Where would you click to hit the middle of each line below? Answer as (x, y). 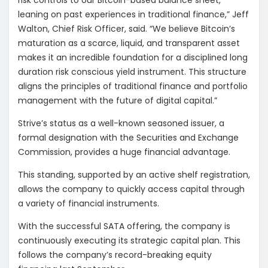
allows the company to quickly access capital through (131, 189)
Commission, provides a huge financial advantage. (125, 152)
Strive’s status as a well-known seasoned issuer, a (121, 124)
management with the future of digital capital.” (118, 101)
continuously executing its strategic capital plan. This (129, 241)
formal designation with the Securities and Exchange (128, 138)
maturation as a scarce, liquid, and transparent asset (129, 43)
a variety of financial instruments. (90, 204)
